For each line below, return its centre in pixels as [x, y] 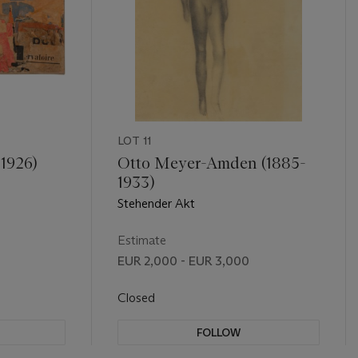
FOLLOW [218, 332]
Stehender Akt [156, 203]
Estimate [141, 240]
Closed [137, 297]
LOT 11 [134, 140]
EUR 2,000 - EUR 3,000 [183, 261]
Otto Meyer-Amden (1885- [211, 163]
